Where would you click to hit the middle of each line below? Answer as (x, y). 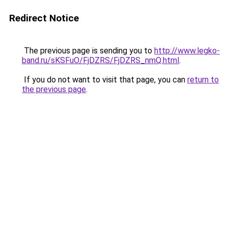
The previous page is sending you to (88, 51)
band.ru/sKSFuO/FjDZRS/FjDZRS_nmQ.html (101, 60)
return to (203, 80)
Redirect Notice (44, 18)
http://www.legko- (187, 51)
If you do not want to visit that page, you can (105, 80)
